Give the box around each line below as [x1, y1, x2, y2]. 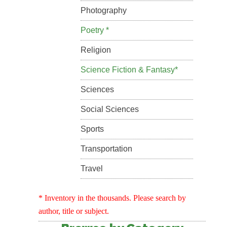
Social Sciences [80, 105, 139, 113]
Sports [80, 125, 104, 133]
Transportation [80, 144, 132, 153]
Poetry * [80, 26, 109, 34]
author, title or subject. [39, 207, 109, 215]
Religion [80, 46, 111, 54]
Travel [80, 164, 103, 173]
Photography [80, 6, 127, 15]
